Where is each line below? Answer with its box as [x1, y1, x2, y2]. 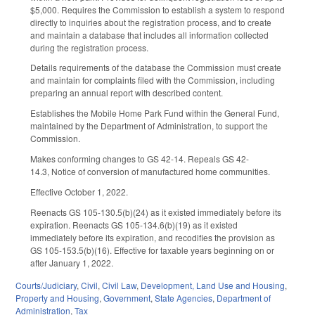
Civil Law [102, 279, 136, 292]
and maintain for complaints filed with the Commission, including [30, 74, 275, 86]
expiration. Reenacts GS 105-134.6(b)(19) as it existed [30, 218, 238, 231]
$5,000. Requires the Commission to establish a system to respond [30, 3, 285, 15]
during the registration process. [30, 41, 150, 53]
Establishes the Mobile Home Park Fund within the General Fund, [30, 107, 279, 120]
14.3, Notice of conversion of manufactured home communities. [30, 165, 270, 177]
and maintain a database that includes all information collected [30, 28, 269, 41]
